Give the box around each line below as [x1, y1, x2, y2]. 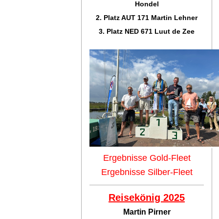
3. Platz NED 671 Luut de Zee [99, 27, 195, 35]
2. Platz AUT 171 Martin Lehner [96, 13, 197, 22]
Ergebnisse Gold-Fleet [103, 153, 191, 163]
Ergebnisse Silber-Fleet [101, 167, 193, 177]
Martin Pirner [123, 207, 171, 216]
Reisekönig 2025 [109, 192, 185, 203]
